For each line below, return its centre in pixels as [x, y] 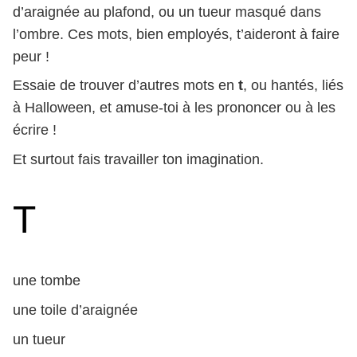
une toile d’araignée [75, 310]
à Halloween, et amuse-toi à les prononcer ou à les [174, 108]
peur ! [31, 56]
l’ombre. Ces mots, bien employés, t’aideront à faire [176, 34]
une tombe [47, 281]
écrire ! [35, 130]
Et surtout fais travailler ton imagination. [138, 160]
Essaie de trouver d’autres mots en [126, 86]
